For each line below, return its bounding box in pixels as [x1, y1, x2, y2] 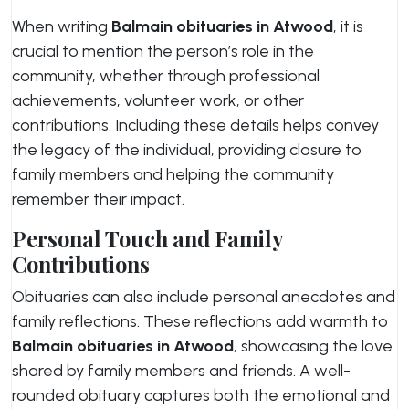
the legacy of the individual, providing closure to [12, 140, 362, 160]
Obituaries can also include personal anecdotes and [12, 287, 395, 307]
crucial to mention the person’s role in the [12, 41, 314, 61]
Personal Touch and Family [12, 225, 283, 253]
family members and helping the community [12, 164, 334, 184]
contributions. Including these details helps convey [12, 115, 379, 135]
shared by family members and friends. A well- [12, 361, 351, 381]
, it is [333, 16, 363, 37]
